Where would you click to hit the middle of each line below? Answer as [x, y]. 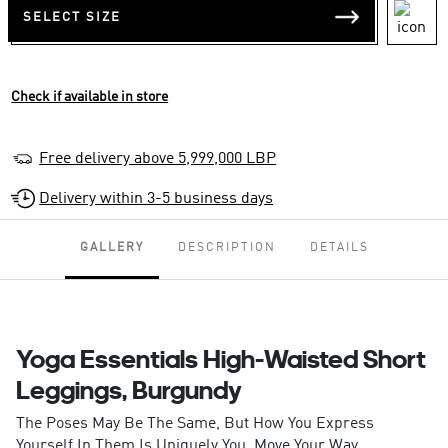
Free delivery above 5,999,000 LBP [158, 159]
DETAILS [339, 248]
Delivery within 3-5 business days [156, 199]
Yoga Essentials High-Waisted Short [220, 359]
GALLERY [111, 248]
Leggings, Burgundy [128, 390]
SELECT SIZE [72, 17]
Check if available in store [90, 97]
